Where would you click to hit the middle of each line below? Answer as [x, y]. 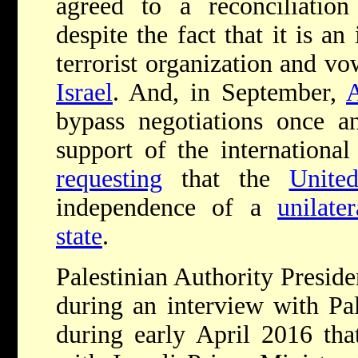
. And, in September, [229, 93]
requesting [109, 179]
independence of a [167, 208]
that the [226, 179]
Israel [84, 93]
